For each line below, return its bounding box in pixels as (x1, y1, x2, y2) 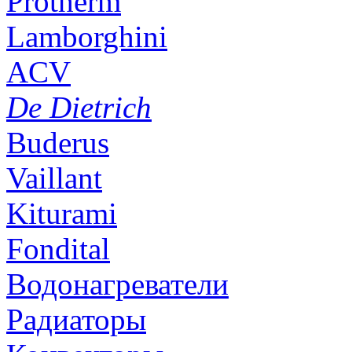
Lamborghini (6, 20, 167, 54)
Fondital (6, 232, 110, 266)
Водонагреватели (6, 267, 229, 302)
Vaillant (6, 161, 102, 196)
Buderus (6, 126, 109, 160)
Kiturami (6, 196, 117, 231)
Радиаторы (6, 302, 146, 337)
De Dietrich (6, 90, 152, 125)
